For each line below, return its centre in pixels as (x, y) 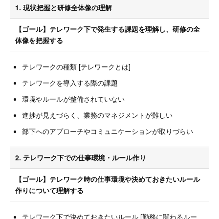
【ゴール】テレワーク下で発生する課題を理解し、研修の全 (108, 29)
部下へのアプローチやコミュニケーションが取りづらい (108, 131)
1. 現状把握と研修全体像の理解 (64, 7)
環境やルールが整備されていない (73, 99)
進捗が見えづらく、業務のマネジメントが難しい (97, 115)
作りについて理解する (49, 190)
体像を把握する (39, 40)
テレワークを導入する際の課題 (70, 82)
